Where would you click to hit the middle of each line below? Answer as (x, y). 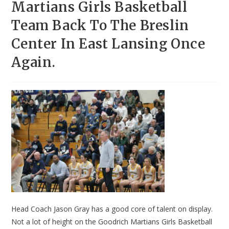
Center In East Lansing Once (108, 44)
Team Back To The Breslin (100, 26)
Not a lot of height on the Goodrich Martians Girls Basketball (112, 222)
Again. (34, 62)
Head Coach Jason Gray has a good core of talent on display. (112, 209)
